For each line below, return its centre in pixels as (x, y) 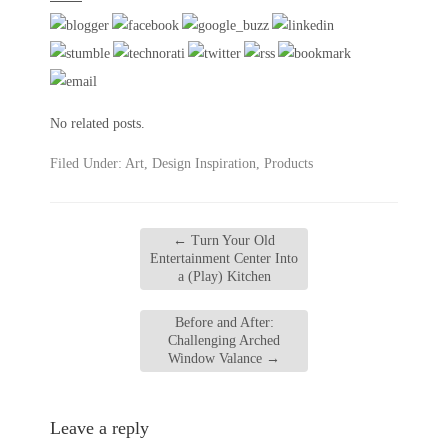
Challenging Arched (224, 340)
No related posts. (97, 123)
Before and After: (224, 322)
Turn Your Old (231, 240)
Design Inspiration (204, 163)
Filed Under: (87, 163)
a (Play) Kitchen (224, 276)
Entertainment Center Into (224, 258)
